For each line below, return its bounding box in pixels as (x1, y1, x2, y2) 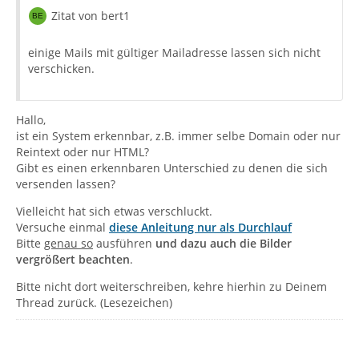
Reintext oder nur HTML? (16, 143, 149, 159)
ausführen (93, 235, 155, 251)
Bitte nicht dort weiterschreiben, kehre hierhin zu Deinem (16, 278, 327, 294)
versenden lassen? (16, 175, 115, 192)
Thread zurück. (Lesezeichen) (16, 294, 172, 310)
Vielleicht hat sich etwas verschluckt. (16, 203, 212, 219)
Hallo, (16, 111, 46, 127)
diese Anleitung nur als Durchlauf (109, 219, 292, 235)
